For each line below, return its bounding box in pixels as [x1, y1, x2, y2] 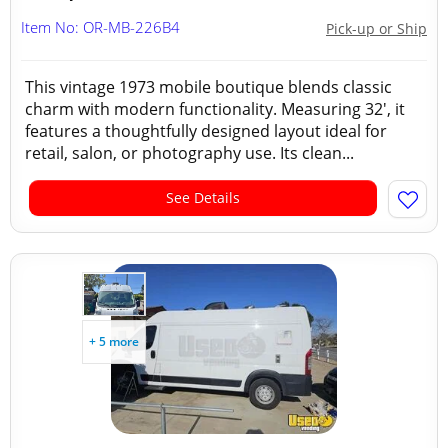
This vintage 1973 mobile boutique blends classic [25, 76, 392, 98]
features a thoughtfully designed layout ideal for [25, 120, 387, 142]
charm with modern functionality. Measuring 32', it [25, 98, 405, 120]
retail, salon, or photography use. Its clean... [25, 142, 354, 164]
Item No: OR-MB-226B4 [21, 17, 180, 37]
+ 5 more [89, 333, 139, 350]
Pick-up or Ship [326, 19, 427, 38]
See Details [166, 188, 240, 207]
